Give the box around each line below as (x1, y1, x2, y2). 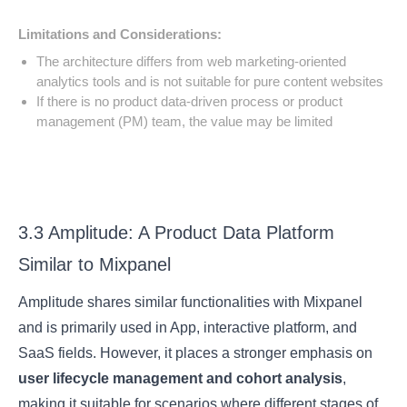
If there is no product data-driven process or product (36, 93, 343, 109)
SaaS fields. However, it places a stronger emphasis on (18, 344, 373, 361)
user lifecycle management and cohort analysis (18, 370, 343, 386)
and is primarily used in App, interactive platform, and (18, 319, 358, 335)
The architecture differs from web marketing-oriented (36, 53, 347, 69)
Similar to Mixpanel (18, 253, 172, 274)
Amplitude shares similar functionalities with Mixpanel (18, 293, 363, 310)
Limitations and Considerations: (18, 25, 223, 42)
